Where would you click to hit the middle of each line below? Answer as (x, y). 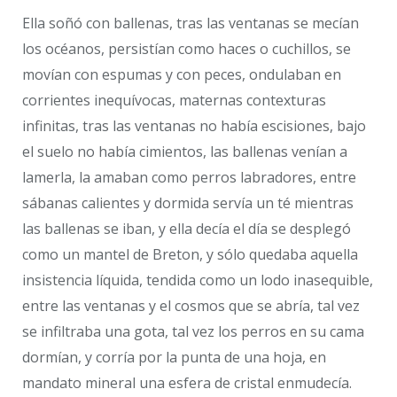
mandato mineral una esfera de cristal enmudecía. (187, 383)
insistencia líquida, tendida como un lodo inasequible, (198, 280)
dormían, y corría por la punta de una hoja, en (174, 358)
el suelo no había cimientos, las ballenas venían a (185, 152)
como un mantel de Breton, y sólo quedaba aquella (190, 255)
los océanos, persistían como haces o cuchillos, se (187, 49)
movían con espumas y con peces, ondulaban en (182, 75)
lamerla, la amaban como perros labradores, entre (189, 178)
